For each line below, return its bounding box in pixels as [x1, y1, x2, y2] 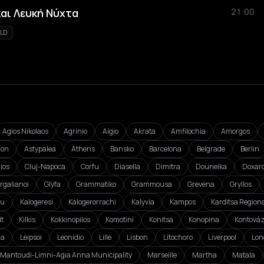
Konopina [189, 214, 219, 225]
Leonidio [57, 232, 84, 242]
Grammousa [131, 179, 172, 189]
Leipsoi [20, 232, 42, 242]
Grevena [187, 179, 214, 189]
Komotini [105, 214, 134, 225]
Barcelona [149, 144, 181, 154]
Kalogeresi [20, 197, 53, 207]
